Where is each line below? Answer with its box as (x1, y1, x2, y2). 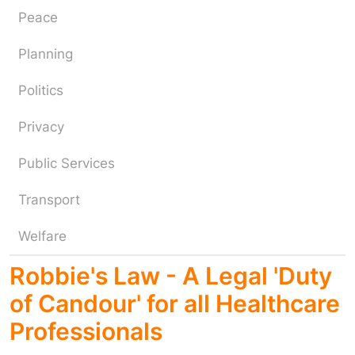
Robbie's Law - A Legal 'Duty (10, 261, 332, 290)
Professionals (10, 317, 162, 345)
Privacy (18, 119, 64, 135)
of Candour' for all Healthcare (10, 289, 340, 318)
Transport (18, 192, 80, 208)
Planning (18, 46, 73, 62)
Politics (18, 82, 63, 98)
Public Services (18, 155, 115, 171)
